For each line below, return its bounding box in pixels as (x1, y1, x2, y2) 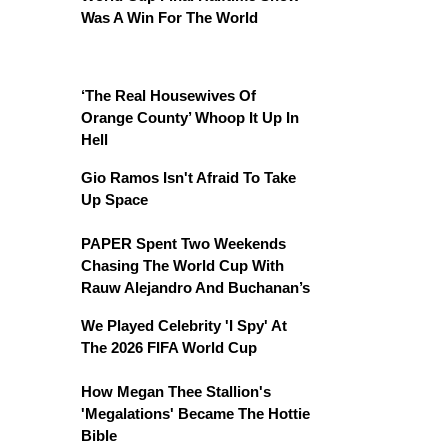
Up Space (81, 191, 148, 208)
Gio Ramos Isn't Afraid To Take (81, 169, 296, 186)
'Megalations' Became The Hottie (81, 405, 310, 422)
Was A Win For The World (81, 9, 258, 26)
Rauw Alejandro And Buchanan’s (81, 279, 310, 296)
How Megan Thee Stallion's (81, 383, 271, 400)
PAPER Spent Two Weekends (81, 235, 286, 252)
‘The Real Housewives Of (81, 87, 256, 104)
